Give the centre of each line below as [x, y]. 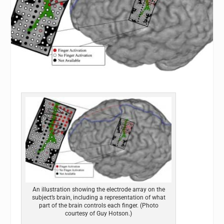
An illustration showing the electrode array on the [98, 189]
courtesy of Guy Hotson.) [99, 213]
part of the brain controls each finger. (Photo [98, 205]
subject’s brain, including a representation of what [98, 197]
